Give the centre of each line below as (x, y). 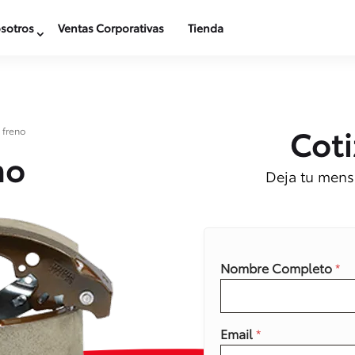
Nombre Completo (278, 267)
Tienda (206, 28)
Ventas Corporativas (111, 28)
